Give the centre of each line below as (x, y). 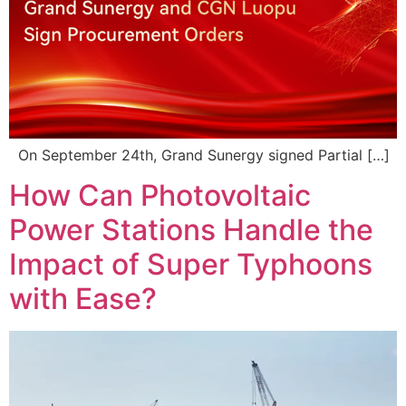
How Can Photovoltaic (160, 196)
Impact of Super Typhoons (191, 265)
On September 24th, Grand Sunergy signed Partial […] (199, 155)
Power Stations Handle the (191, 230)
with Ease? (83, 299)
